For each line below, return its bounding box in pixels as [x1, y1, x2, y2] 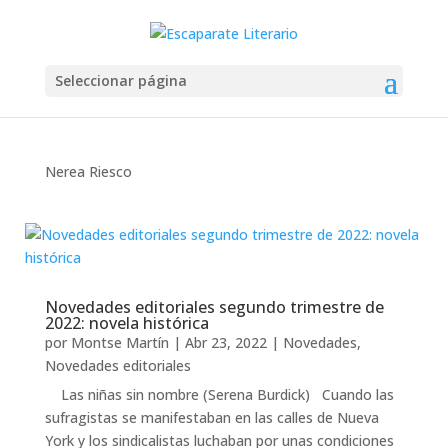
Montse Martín [70, 333, 169, 352]
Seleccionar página [54, 70, 187, 90]
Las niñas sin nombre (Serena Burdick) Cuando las [44, 385, 394, 404]
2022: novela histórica [44, 312, 209, 334]
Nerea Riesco [44, 162, 132, 181]
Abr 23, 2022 [184, 333, 267, 352]
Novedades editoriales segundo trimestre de [44, 296, 384, 318]
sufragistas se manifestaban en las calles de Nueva [44, 408, 379, 427]
